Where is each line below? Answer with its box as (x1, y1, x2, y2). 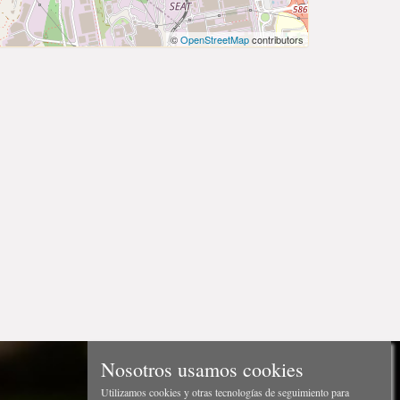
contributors (249, 32, 304, 46)
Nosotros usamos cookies (101, 356, 304, 382)
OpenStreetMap (180, 32, 249, 46)
